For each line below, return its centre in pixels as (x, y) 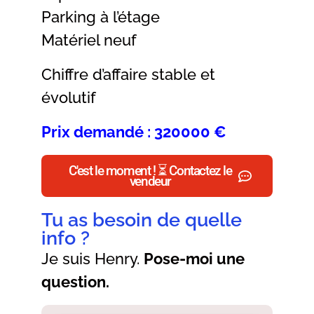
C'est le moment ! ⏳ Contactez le (150, 171)
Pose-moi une (194, 259)
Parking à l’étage (101, 17)
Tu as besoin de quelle (142, 220)
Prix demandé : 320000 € (134, 132)
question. (75, 282)
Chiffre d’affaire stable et (128, 75)
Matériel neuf (89, 40)
